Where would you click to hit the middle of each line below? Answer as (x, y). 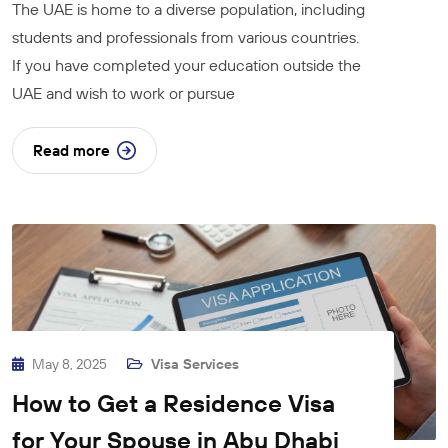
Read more (71, 151)
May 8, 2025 (71, 363)
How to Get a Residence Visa (173, 402)
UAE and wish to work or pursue (123, 93)
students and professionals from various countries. (185, 37)
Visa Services (195, 363)
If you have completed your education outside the (186, 65)
